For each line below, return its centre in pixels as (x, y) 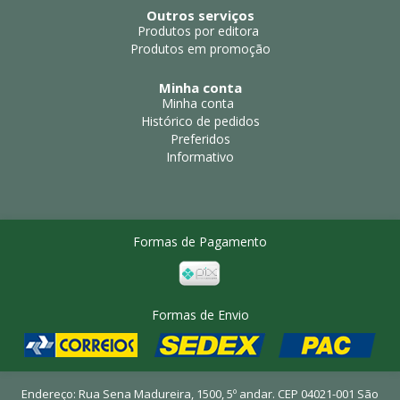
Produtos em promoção (200, 48)
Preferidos (200, 138)
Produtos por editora (198, 30)
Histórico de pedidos (200, 121)
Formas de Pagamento (200, 241)
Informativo (200, 156)
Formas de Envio (200, 314)
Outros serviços (200, 15)
